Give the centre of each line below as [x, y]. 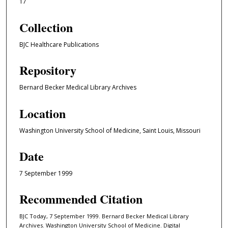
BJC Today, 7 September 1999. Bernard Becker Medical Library [104, 216]
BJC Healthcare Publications [59, 44]
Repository [48, 70]
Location [42, 113]
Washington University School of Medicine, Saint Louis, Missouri [110, 130]
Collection [46, 27]
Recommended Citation [81, 199]
